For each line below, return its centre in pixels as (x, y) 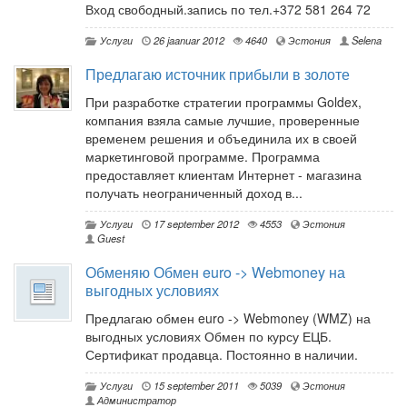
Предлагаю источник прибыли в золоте (218, 74)
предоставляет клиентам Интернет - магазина (223, 175)
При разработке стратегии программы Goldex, (223, 102)
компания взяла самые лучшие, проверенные (223, 120)
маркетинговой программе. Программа (203, 157)
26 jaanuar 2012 (188, 40)
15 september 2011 (195, 386)
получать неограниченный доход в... (194, 193)
